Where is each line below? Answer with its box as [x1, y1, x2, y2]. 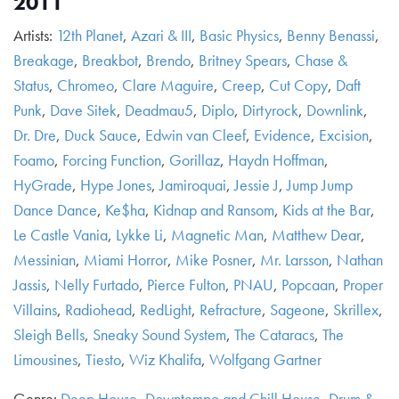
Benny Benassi [287, 25, 375, 45]
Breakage [13, 50, 74, 70]
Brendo [146, 50, 191, 70]
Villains [13, 299, 57, 320]
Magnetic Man [171, 224, 264, 245]
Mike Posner [175, 249, 252, 270]
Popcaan [281, 274, 335, 295]
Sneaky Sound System [93, 324, 226, 345]
